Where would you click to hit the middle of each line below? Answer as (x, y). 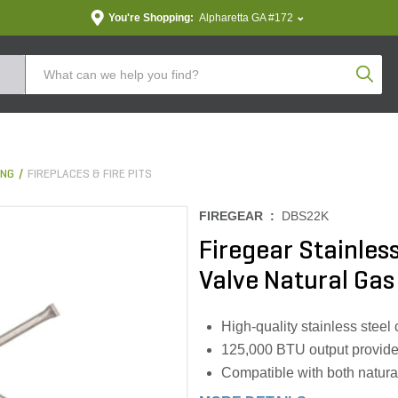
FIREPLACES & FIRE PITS (90, 175)
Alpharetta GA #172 (246, 18)
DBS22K (305, 216)
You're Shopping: (151, 18)
